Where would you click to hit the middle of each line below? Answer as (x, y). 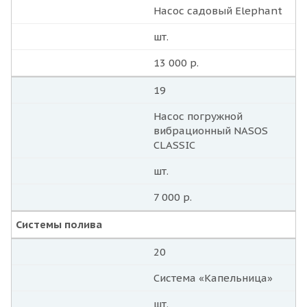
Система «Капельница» (213, 278)
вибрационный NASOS (211, 131)
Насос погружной (198, 116)
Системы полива (59, 225)
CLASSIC (174, 145)
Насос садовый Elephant (218, 11)
